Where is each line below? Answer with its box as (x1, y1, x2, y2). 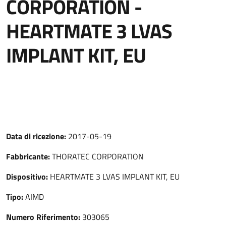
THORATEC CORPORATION (52, 150, 144, 162)
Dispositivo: (6, 171, 50, 183)
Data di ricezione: (6, 130, 68, 142)
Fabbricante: (6, 150, 52, 162)
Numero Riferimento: (6, 211, 82, 223)
